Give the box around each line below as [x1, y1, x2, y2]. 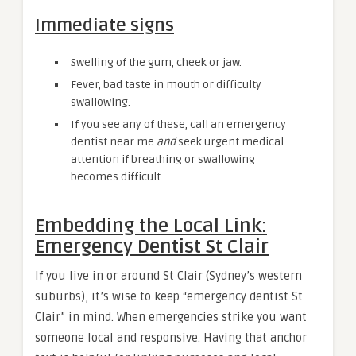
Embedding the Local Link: [35, 214, 267, 238]
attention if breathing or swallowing [71, 152, 255, 166]
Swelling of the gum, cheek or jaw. [71, 55, 242, 69]
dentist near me [71, 134, 157, 149]
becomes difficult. [71, 169, 163, 184]
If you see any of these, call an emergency [71, 117, 286, 131]
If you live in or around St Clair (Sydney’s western [35, 268, 302, 283]
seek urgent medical [176, 134, 284, 149]
